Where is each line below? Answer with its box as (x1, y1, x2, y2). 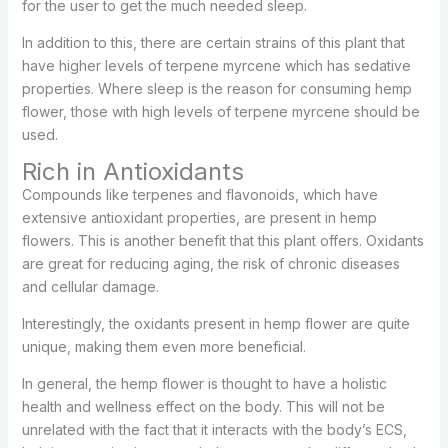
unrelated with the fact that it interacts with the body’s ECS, (21, 421, 407, 439)
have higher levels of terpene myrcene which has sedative (21, 57, 411, 75)
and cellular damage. (21, 278, 159, 296)
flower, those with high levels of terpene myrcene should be (21, 103, 420, 121)
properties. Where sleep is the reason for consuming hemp (21, 80, 412, 98)
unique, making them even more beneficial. (21, 338, 306, 356)
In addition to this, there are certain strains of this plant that (21, 34, 405, 52)
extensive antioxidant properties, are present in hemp (21, 209, 377, 227)
